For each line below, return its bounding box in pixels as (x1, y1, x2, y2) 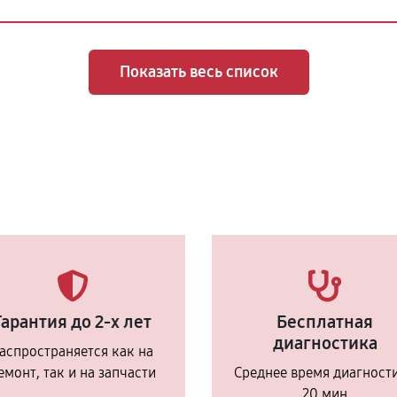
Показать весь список (119, 62, 278, 82)
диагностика (272, 332, 378, 354)
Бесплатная (276, 311, 373, 332)
